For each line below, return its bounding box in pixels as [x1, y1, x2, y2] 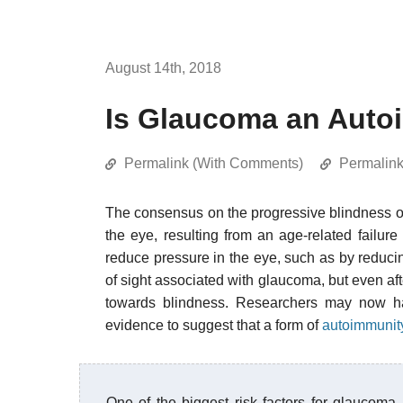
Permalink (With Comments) [124, 156, 303, 171]
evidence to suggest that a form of [105, 318, 322, 333]
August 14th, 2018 [105, 60, 221, 76]
